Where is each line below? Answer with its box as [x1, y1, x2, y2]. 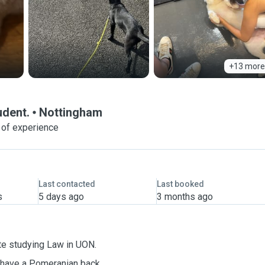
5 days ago [38, 191, 84, 202]
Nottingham [39, 105, 102, 119]
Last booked [156, 179, 204, 189]
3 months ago [156, 191, 213, 202]
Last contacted [38, 179, 95, 189]
